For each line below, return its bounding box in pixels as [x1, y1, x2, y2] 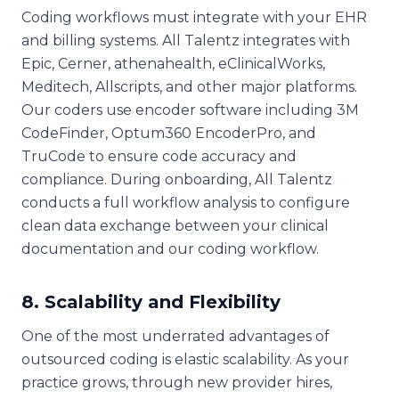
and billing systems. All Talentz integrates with [21, 31, 350, 49]
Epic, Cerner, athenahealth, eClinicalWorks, [21, 54, 325, 72]
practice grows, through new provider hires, [21, 373, 332, 391]
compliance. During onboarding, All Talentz [21, 170, 332, 188]
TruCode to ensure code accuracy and [21, 147, 297, 165]
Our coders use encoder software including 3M [21, 101, 359, 118]
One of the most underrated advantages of [21, 327, 330, 345]
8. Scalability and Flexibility [21, 290, 281, 313]
